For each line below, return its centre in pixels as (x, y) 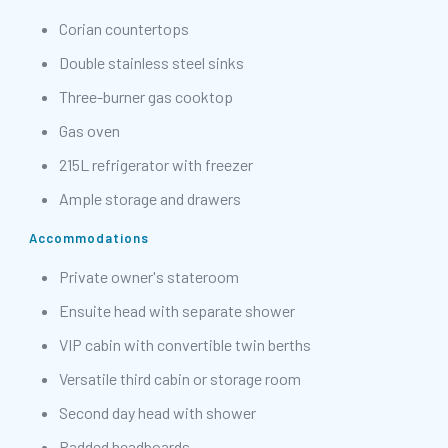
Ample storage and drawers (150, 199)
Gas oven (89, 131)
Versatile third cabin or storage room (180, 379)
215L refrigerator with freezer (156, 165)
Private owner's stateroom (149, 277)
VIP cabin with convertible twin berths (185, 345)
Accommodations (89, 238)
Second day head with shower (157, 413)
